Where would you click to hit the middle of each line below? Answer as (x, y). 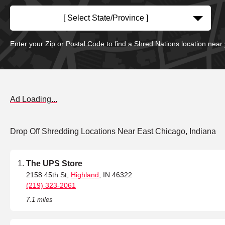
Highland (85, 175)
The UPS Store (54, 164)
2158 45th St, (48, 175)
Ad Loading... (34, 99)
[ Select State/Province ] (105, 18)
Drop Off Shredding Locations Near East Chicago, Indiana (113, 132)
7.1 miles (39, 200)
